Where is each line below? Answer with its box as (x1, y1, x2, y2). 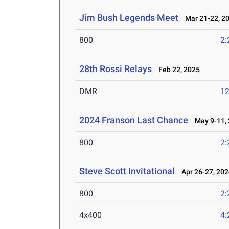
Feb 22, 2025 (154, 65, 200, 74)
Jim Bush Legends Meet (79, 12, 179, 24)
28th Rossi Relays (79, 63, 152, 75)
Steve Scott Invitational (79, 166, 175, 177)
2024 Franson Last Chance (79, 114, 189, 126)
